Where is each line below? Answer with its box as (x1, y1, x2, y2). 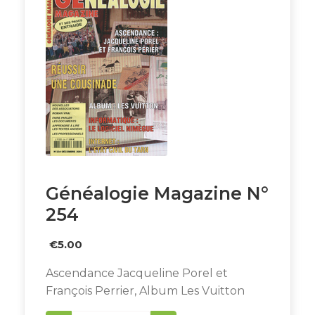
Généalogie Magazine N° (45, 183, 269, 204)
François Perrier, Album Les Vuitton (45, 284, 245, 297)
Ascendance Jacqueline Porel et (45, 266, 228, 280)
